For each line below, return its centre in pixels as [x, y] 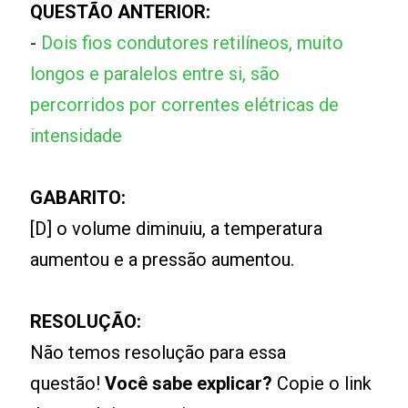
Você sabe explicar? [189, 384]
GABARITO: [78, 198]
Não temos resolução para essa [158, 353]
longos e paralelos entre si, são [155, 74]
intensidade [76, 136]
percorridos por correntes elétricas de [185, 105]
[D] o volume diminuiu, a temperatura [177, 229]
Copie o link [322, 384]
